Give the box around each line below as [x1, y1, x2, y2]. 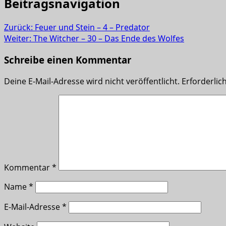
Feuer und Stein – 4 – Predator [35, 22, 150, 33]
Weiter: [4, 33, 33, 44]
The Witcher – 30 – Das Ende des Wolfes [33, 33, 184, 44]
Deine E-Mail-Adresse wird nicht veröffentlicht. [4, 75, 180, 87]
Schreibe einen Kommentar [4, 53, 131, 67]
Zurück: [4, 22, 35, 33]
